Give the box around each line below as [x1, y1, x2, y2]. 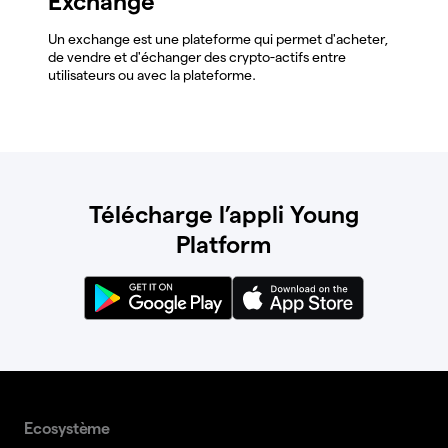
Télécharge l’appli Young [89, 200, 359, 228]
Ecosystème [24, 419, 110, 437]
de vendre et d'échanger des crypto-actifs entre [48, 48, 346, 65]
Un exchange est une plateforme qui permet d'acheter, [48, 30, 389, 47]
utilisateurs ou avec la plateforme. [48, 66, 256, 83]
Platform [176, 230, 272, 258]
